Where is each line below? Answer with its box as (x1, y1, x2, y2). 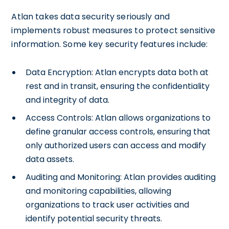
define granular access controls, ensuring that (26, 126, 211, 138)
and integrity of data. (26, 94, 110, 106)
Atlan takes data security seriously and (11, 11, 170, 22)
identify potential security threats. (26, 213, 163, 224)
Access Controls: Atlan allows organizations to (26, 112, 211, 124)
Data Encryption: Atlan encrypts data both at (26, 66, 209, 78)
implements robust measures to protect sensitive (11, 25, 216, 36)
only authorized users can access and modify (26, 140, 207, 151)
